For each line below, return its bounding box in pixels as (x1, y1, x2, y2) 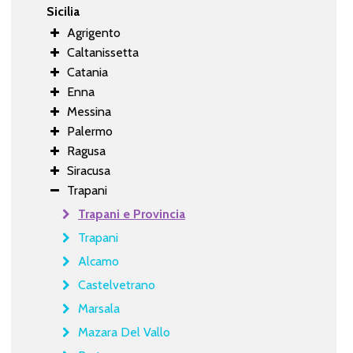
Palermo (66, 123, 113, 139)
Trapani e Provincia (77, 206, 185, 221)
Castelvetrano (77, 277, 155, 292)
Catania (66, 64, 108, 80)
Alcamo (77, 253, 119, 269)
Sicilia (46, 3, 80, 19)
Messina (66, 103, 111, 119)
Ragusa (66, 143, 106, 158)
